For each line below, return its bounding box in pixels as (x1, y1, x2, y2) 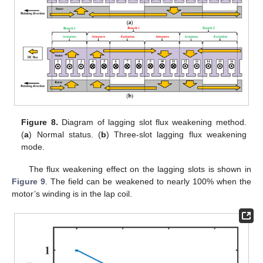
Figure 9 (12, 176, 46, 186)
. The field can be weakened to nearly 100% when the (45, 176, 252, 186)
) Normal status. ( (29, 129, 101, 139)
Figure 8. (21, 117, 58, 127)
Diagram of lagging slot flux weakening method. (58, 117, 247, 127)
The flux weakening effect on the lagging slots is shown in (28, 164, 251, 174)
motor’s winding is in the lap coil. (12, 188, 132, 198)
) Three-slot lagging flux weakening (106, 129, 247, 139)
